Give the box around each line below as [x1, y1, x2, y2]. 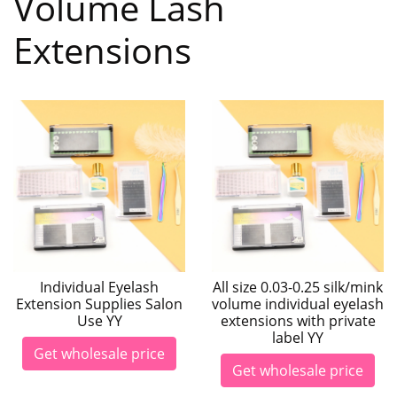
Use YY [76, 311, 122, 331]
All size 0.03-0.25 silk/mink [213, 277, 383, 297]
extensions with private [220, 311, 376, 331]
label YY [272, 328, 323, 347]
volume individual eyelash [212, 294, 384, 314]
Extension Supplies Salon [16, 294, 183, 314]
